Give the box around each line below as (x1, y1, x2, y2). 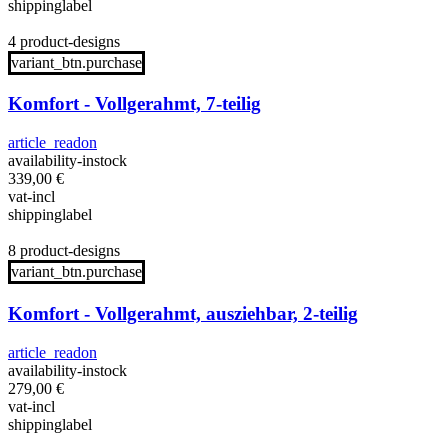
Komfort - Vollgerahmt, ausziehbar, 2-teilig (8, 302, 358, 324)
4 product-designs (8, 32, 120, 50)
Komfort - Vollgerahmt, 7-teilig (8, 93, 261, 115)
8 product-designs (8, 242, 120, 260)
